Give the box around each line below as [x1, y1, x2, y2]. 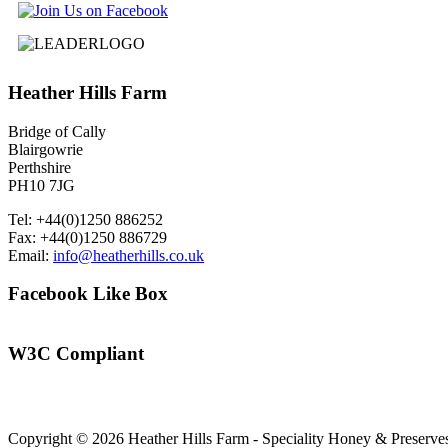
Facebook [8, 283, 88, 305]
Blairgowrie [8, 140, 83, 158]
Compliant [51, 342, 144, 364]
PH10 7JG [8, 176, 75, 194]
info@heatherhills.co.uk [53, 246, 204, 264]
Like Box [88, 283, 168, 305]
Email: [8, 246, 53, 264]
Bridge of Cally [8, 122, 110, 140]
